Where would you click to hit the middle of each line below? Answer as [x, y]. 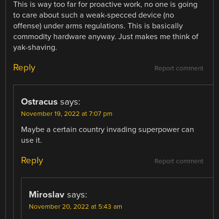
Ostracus [40, 101]
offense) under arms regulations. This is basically [98, 26]
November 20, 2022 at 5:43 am [76, 207]
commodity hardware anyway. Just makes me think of [106, 36]
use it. [32, 140]
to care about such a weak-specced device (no [94, 15]
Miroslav [47, 194]
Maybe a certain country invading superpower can [108, 129]
